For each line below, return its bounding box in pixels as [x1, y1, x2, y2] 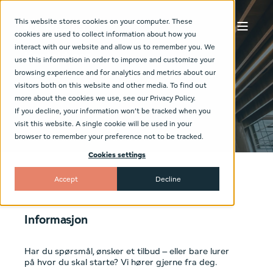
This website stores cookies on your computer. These [15, 16, 193, 26]
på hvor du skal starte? [24, 255, 121, 268]
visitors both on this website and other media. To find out [15, 80, 207, 90]
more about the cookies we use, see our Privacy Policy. [15, 93, 196, 102]
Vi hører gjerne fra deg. [121, 255, 217, 268]
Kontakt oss [24, 48, 91, 64]
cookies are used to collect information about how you [15, 29, 196, 38]
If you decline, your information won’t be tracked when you [15, 106, 211, 115]
